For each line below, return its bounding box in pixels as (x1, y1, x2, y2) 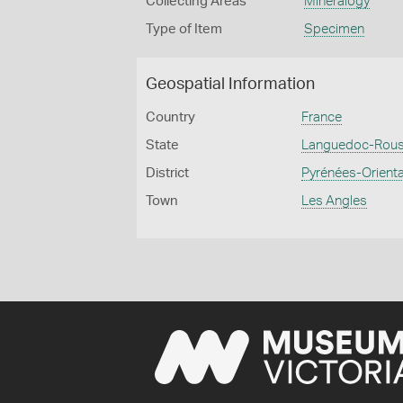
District (146, 166, 189, 180)
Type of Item (146, 22, 222, 36)
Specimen (303, 22, 364, 36)
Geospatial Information (146, 76, 315, 93)
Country (146, 111, 195, 124)
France (301, 111, 343, 124)
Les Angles (301, 194, 368, 208)
